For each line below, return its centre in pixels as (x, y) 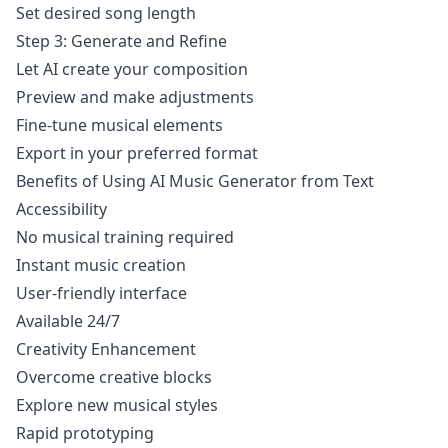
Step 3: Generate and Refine (121, 41)
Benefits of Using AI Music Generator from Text (195, 181)
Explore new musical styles (117, 405)
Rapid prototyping (85, 433)
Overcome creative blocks (114, 377)
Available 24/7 (68, 321)
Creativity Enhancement (106, 349)
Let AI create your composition (132, 69)
